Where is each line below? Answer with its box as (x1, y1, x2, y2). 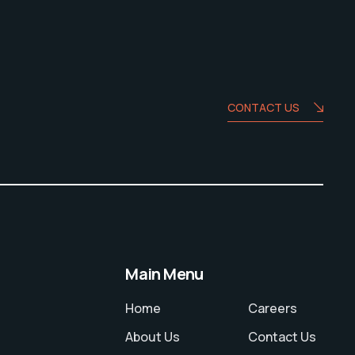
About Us (125, 327, 181, 345)
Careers (248, 299, 298, 317)
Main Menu (125, 262, 204, 284)
